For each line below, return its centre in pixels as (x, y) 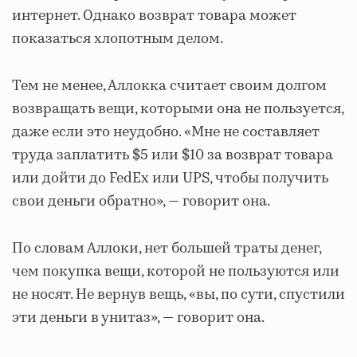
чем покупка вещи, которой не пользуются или (176, 272)
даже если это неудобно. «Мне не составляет (166, 132)
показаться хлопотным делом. (118, 39)
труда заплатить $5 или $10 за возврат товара (173, 155)
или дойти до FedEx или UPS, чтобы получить (170, 178)
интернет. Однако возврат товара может (154, 16)
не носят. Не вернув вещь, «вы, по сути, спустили (178, 295)
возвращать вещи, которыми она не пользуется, (178, 109)
